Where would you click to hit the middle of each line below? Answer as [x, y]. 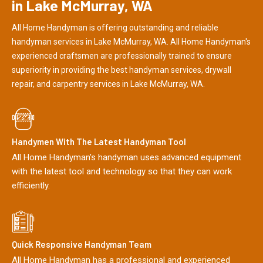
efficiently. [31, 186]
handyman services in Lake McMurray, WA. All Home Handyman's [131, 41]
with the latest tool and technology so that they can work [122, 172]
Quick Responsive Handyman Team [82, 245]
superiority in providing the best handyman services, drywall [122, 70]
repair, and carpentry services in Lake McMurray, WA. [108, 84]
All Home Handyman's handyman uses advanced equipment [127, 158]
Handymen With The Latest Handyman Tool [99, 142]
